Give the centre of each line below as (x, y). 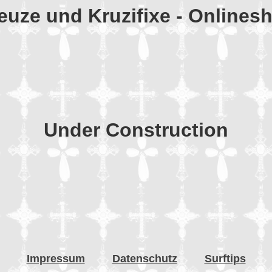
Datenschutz (144, 259)
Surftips (225, 259)
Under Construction (136, 130)
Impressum (56, 259)
